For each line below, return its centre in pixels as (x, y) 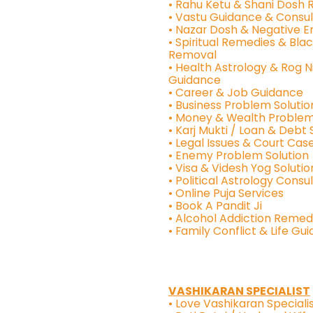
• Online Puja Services (226, 194)
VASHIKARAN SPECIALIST (239, 291)
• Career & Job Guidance (235, 93)
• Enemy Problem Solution (238, 156)
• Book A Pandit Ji (215, 206)
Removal (192, 55)
